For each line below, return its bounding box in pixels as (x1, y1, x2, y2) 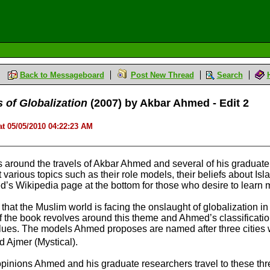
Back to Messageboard (19, 71, 104, 80)
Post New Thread (130, 71, 194, 80)
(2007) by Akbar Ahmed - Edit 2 (87, 97, 249, 109)
